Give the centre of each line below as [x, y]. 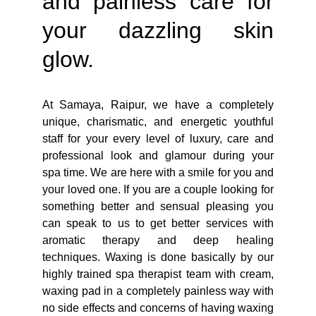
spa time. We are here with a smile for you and [158, 172]
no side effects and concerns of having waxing [158, 308]
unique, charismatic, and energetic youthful [158, 122]
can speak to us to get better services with [158, 223]
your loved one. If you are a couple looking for [158, 189]
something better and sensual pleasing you [158, 206]
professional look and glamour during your [158, 156]
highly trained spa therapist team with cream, [158, 274]
